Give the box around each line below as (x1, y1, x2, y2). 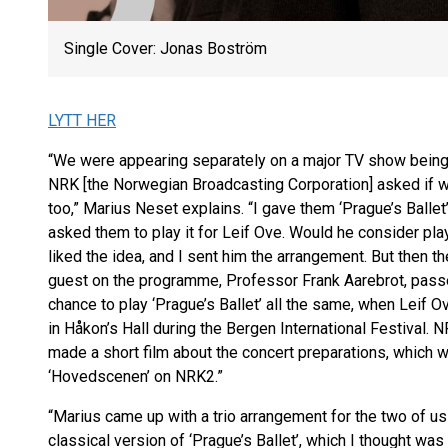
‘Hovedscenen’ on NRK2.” (48, 367, 223, 386)
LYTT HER (48, 111, 116, 130)
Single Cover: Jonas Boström (64, 39, 267, 58)
